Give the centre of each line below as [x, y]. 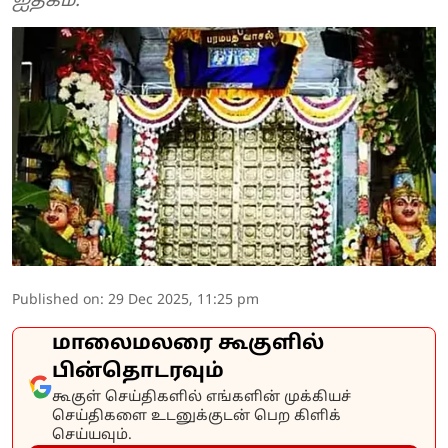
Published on [56, 300]
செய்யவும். [92, 435]
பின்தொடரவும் [138, 371]
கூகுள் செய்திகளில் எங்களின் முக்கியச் [201, 397]
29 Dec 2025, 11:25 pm [183, 300]
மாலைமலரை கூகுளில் [188, 343]
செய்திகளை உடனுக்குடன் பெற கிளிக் [196, 416]
